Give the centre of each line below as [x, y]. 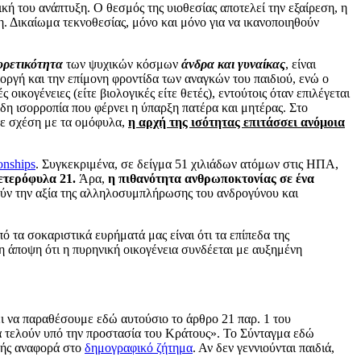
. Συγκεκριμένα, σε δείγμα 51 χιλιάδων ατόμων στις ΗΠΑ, [187, 164]
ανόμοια [323, 122]
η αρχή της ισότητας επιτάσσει [213, 122]
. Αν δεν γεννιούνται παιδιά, [263, 347]
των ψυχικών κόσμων [122, 64]
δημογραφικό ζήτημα [139, 347]
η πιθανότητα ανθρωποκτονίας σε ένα [211, 178]
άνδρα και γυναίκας [233, 64]
